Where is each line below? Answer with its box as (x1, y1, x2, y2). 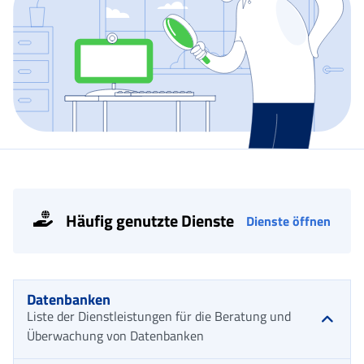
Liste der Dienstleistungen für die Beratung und (27, 305, 291, 326)
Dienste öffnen (246, 210, 331, 231)
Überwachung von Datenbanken (27, 325, 204, 345)
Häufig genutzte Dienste (66, 207, 234, 233)
